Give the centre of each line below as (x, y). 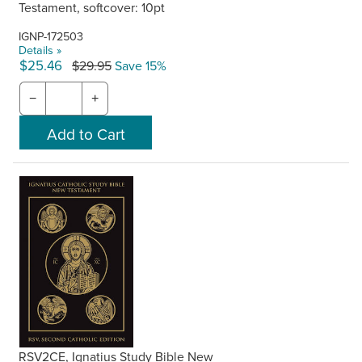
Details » (40, 50)
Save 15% (139, 66)
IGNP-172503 (51, 36)
